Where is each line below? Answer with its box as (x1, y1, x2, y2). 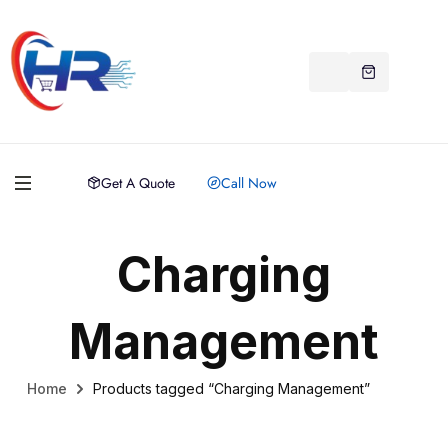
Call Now (220, 173, 277, 194)
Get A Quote (100, 173, 175, 194)
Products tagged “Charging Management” (93, 380, 370, 398)
